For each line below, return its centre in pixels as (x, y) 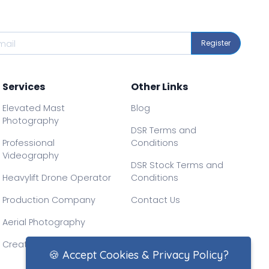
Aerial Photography (44, 222)
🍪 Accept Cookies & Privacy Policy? (138, 255)
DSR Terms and (163, 131)
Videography (31, 156)
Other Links (159, 87)
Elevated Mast (34, 108)
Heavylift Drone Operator (57, 178)
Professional (29, 143)
